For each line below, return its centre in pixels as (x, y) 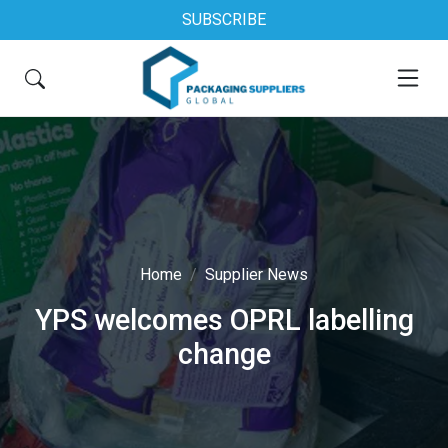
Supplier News (256, 274)
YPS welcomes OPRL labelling (224, 320)
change (224, 354)
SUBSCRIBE (224, 19)
